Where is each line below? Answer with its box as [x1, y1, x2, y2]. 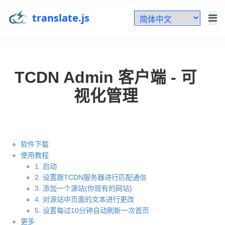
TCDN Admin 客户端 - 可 [15, 68, 197, 86]
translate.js [32, 11, 89, 25]
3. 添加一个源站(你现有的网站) [35, 184, 133, 192]
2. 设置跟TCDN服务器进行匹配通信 [35, 173, 147, 181]
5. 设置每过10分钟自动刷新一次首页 [35, 206, 150, 214]
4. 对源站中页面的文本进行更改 [35, 195, 135, 203]
